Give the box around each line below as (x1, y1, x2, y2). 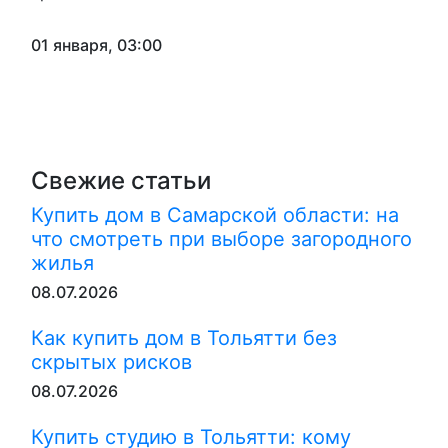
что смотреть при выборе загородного (31, 227, 412, 251)
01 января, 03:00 (31, 35, 162, 55)
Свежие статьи (31, 166, 211, 195)
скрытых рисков (31, 350, 192, 374)
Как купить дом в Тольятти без (31, 326, 337, 350)
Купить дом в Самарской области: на (31, 203, 399, 227)
